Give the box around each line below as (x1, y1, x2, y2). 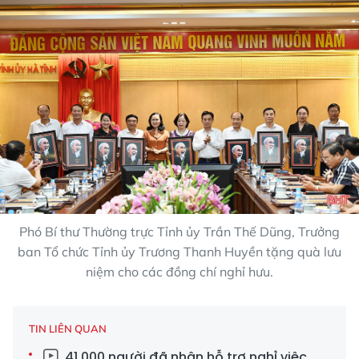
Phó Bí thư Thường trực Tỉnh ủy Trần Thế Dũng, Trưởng (19, 223, 340, 240)
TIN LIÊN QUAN (29, 321, 107, 335)
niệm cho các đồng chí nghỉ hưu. (86, 263, 273, 280)
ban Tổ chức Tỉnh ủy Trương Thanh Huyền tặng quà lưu (18, 243, 341, 260)
